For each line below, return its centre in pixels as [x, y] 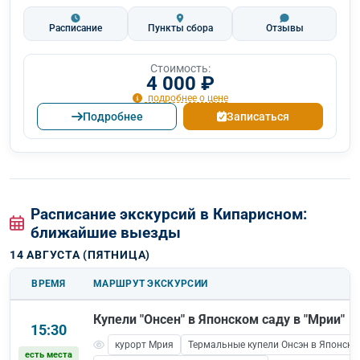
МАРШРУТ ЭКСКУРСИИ [151, 284]
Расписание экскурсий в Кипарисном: [168, 215]
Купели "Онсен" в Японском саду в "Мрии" [219, 320]
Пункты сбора [180, 28]
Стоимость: [180, 68]
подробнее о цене [186, 98]
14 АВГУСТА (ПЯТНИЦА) [80, 255]
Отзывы [284, 28]
